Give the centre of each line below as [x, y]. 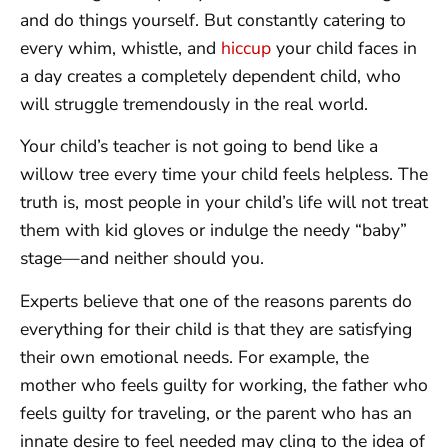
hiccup [246, 48]
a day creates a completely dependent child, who [210, 76]
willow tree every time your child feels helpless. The [224, 174]
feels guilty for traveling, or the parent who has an [216, 412]
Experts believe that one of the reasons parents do [216, 300]
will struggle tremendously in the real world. [194, 104]
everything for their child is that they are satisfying [216, 328]
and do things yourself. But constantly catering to [213, 20]
